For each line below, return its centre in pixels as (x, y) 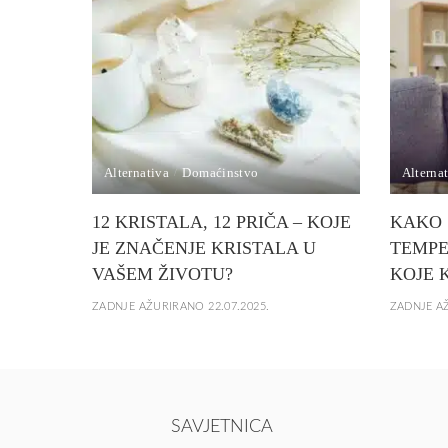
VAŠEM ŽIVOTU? (162, 274)
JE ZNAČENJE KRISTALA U (204, 248)
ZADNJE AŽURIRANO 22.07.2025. (181, 307)
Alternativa (137, 173)
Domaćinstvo (220, 173)
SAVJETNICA (222, 426)
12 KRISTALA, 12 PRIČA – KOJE (221, 222)
